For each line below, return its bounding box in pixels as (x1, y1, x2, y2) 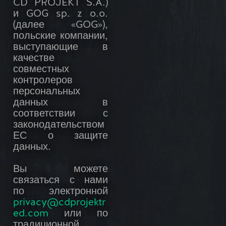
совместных (13, 65, 69, 75)
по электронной (13, 187, 108, 197)
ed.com (13, 209, 48, 219)
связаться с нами (13, 176, 108, 186)
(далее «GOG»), (13, 20, 108, 31)
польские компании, (13, 31, 108, 42)
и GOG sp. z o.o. (13, 9, 108, 20)
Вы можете (13, 164, 108, 175)
